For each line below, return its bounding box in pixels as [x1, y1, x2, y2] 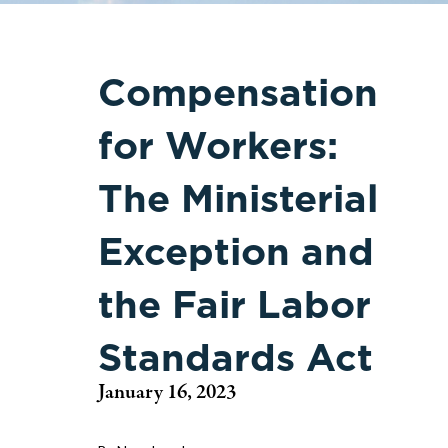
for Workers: [98, 123, 338, 168]
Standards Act [98, 335, 373, 380]
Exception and [98, 229, 374, 274]
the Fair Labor [98, 282, 371, 327]
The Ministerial [98, 176, 378, 221]
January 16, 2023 [98, 383, 236, 404]
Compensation [98, 70, 378, 115]
